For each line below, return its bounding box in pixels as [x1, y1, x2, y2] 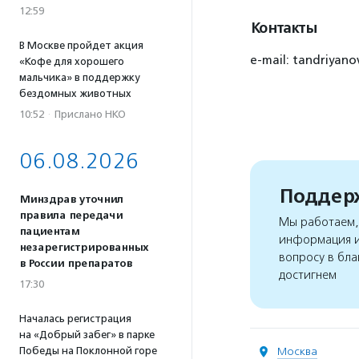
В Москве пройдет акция [19, 39, 143, 51]
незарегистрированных [19, 241, 148, 254]
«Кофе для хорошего [19, 55, 124, 67]
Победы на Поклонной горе [19, 345, 157, 357]
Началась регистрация [19, 313, 131, 325]
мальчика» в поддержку [19, 71, 139, 83]
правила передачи [19, 209, 123, 222]
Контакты [250, 19, 317, 37]
